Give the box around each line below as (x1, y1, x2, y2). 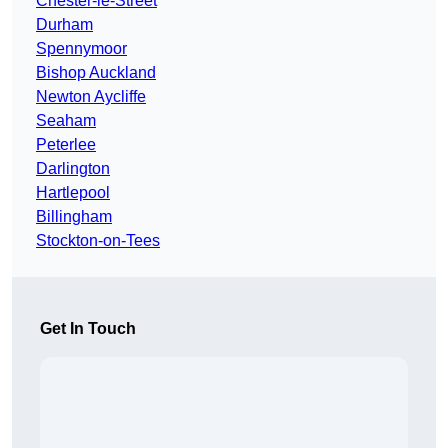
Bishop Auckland (36, 64, 156, 82)
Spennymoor (36, 40, 127, 58)
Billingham (36, 208, 112, 226)
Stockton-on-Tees (36, 232, 160, 250)
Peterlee (36, 136, 96, 154)
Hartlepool (36, 184, 110, 202)
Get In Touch (40, 320, 136, 338)
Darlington (36, 160, 110, 178)
